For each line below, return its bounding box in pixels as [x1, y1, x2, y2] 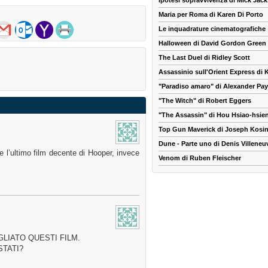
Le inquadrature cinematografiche [159, 25, 266, 33]
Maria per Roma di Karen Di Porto [159, 11, 263, 19]
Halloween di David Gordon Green [159, 39, 266, 47]
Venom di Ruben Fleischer [159, 154, 241, 162]
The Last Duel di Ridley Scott [159, 54, 250, 62]
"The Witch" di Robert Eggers [159, 97, 251, 105]
